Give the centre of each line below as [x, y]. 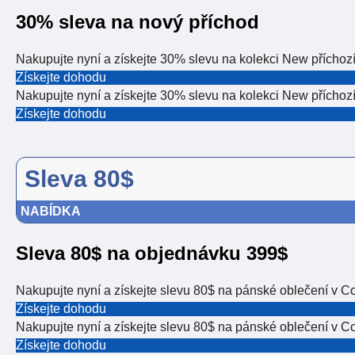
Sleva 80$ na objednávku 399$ [152, 254]
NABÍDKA [51, 212]
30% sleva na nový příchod [137, 22]
